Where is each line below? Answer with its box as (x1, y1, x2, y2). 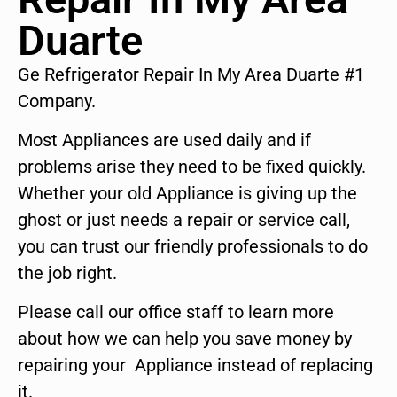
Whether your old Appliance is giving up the (18, 183, 357, 205)
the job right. (18, 262, 117, 284)
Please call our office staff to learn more (18, 301, 334, 323)
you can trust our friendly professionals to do (18, 236, 368, 258)
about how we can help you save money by (18, 328, 352, 350)
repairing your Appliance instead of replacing (18, 354, 373, 377)
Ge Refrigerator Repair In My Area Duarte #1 (18, 63, 364, 85)
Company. (18, 90, 96, 112)
